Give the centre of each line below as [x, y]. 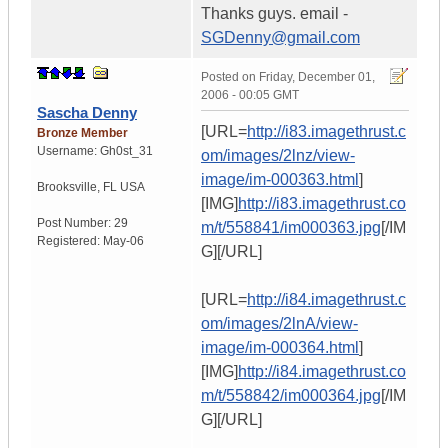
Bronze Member [82, 133]
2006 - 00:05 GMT [250, 95]
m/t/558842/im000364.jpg [291, 396]
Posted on [230, 77]
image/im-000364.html [280, 348]
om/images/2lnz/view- [278, 156]
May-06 [123, 241]
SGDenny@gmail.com [280, 38]
